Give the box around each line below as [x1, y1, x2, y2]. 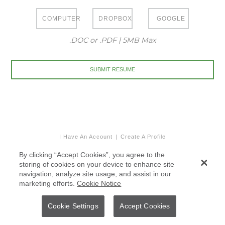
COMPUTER [42, 15, 81, 22]
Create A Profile [121, 134, 166, 140]
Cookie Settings [47, 202, 98, 210]
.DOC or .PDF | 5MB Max [69, 35, 156, 45]
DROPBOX [98, 15, 132, 22]
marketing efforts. [19, 179, 77, 187]
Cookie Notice [77, 179, 122, 187]
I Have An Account [59, 134, 113, 140]
